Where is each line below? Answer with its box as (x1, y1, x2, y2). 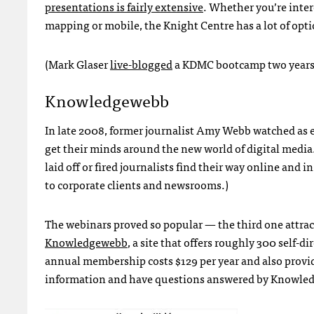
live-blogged (110, 54, 172, 73)
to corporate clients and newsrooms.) (45, 175, 228, 193)
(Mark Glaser (45, 54, 110, 73)
